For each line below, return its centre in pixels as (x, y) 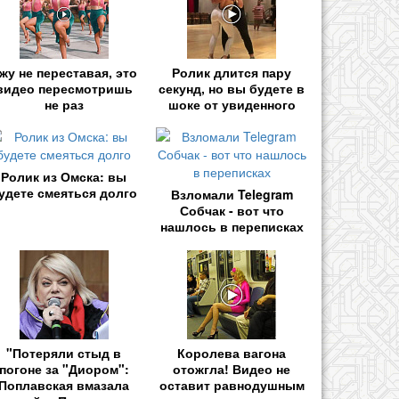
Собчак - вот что (232, 211)
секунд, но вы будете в (232, 89)
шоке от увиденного (232, 105)
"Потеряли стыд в (64, 352)
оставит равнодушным (232, 384)
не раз (64, 105)
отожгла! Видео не (232, 368)
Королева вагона (232, 352)
